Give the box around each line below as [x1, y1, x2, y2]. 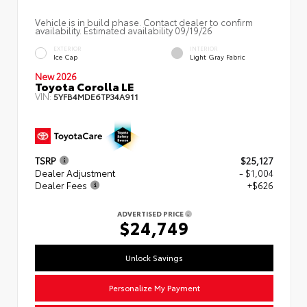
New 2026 [35, 69, 77, 82]
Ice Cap [53, 52, 77, 62]
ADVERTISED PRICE [116, 208, 185, 219]
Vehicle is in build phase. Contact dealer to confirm [35, 15, 253, 28]
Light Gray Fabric [190, 52, 245, 62]
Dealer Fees [35, 179, 87, 192]
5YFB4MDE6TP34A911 [53, 90, 138, 102]
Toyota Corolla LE [35, 77, 134, 94]
